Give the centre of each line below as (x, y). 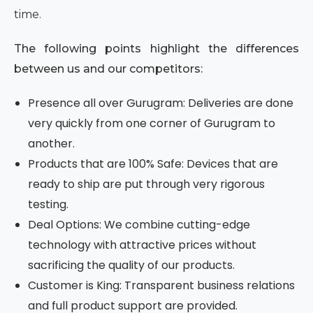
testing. (50, 205)
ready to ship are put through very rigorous (146, 184)
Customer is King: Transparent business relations (161, 286)
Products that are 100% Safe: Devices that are (153, 164)
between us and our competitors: (108, 69)
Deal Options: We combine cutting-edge (139, 225)
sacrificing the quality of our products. (133, 265)
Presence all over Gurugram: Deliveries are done (161, 103)
